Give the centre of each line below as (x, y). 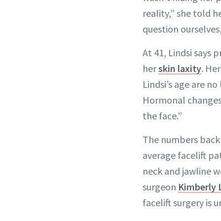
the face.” (162, 115)
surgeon (160, 186)
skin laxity (180, 68)
